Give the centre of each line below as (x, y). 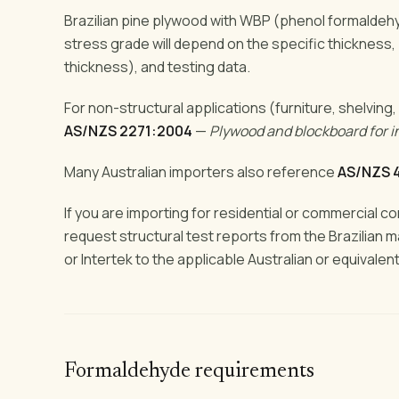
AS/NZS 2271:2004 (128, 130)
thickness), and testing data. (157, 66)
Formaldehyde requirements (189, 371)
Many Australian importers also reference (201, 171)
